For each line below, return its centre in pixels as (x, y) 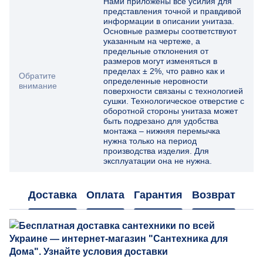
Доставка (52, 195)
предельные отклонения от (156, 51)
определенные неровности (156, 81)
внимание (38, 85)
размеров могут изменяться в (160, 61)
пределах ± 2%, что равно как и (164, 71)
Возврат (213, 195)
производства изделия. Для (156, 151)
